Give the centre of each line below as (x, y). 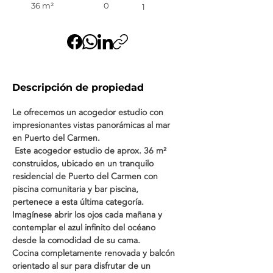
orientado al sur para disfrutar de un (83, 266)
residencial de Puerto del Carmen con (86, 176)
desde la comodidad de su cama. (77, 240)
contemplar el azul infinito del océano (85, 228)
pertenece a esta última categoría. (79, 202)
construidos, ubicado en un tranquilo (84, 164)
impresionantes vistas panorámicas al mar (92, 125)
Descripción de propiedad (78, 87)
